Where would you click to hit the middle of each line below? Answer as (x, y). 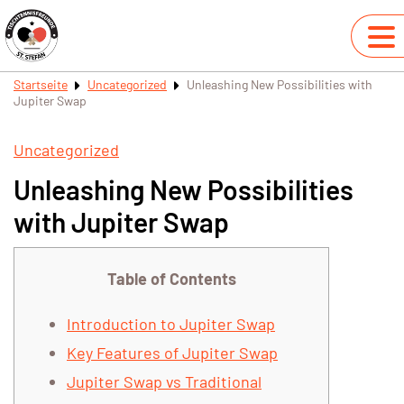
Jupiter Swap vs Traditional (164, 382)
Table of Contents (171, 279)
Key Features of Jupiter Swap (172, 353)
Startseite (41, 84)
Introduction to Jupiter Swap (171, 324)
